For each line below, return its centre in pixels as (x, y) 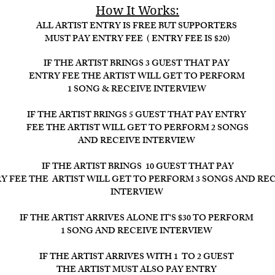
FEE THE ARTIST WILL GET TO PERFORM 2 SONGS (137, 129)
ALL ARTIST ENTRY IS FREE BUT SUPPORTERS (137, 27)
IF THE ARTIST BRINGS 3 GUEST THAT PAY (137, 64)
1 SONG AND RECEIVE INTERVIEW (137, 232)
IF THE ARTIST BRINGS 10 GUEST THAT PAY (137, 167)
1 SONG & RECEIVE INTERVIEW (137, 90)
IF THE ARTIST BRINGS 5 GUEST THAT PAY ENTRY (137, 116)
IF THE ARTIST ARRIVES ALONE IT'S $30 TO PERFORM (137, 219)
